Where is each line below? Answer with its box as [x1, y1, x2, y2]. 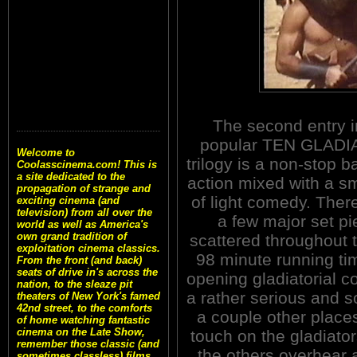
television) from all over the [17, 206, 152, 219]
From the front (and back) [17, 254, 142, 267]
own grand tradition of [17, 230, 127, 243]
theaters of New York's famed [17, 290, 160, 303]
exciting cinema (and [17, 194, 120, 207]
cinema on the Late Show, [17, 326, 145, 339]
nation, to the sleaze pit [17, 278, 132, 291]
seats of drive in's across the [17, 266, 158, 279]
